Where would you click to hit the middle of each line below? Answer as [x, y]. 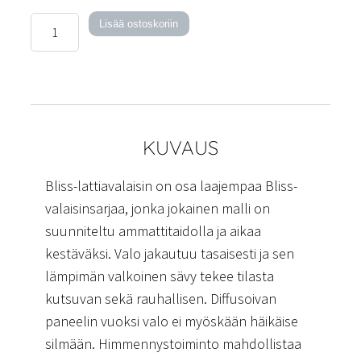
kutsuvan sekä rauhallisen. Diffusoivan [161, 298]
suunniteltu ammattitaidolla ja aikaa [153, 230]
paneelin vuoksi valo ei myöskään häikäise [172, 321]
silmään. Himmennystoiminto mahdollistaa [173, 343]
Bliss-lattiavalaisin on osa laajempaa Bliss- [171, 185]
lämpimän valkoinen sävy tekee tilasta [160, 276]
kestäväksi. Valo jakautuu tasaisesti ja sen [170, 253]
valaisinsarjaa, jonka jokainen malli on [158, 208]
